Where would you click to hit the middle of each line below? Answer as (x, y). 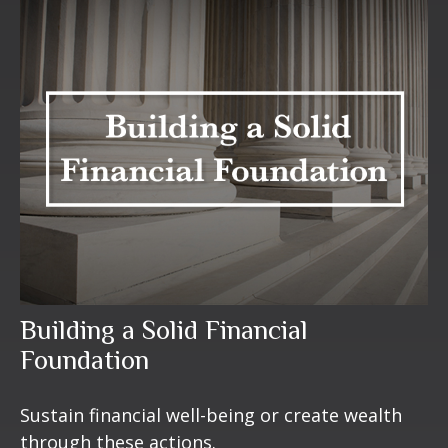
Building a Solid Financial (164, 330)
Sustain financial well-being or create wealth (211, 415)
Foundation (84, 360)
